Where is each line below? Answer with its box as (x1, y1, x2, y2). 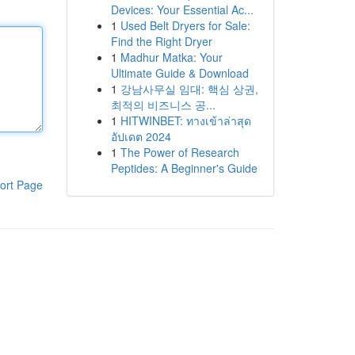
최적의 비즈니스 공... (110, 97, 216, 113)
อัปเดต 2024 (110, 128, 171, 144)
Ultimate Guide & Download (110, 65, 249, 81)
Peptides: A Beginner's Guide (110, 160, 258, 176)
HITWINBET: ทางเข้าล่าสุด (120, 113, 251, 128)
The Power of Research (120, 144, 239, 160)
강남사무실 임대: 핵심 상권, (120, 81, 258, 97)
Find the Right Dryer (110, 33, 212, 49)
